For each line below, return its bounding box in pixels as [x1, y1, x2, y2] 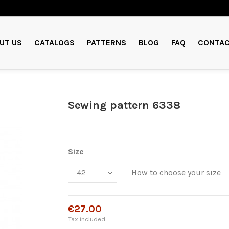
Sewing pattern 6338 [68, 99, 181, 112]
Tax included [68, 215, 106, 223]
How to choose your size [131, 168, 221, 178]
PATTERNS [86, 37, 126, 48]
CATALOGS [34, 37, 75, 48]
